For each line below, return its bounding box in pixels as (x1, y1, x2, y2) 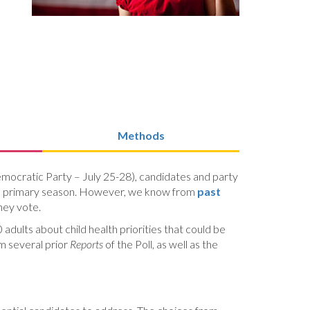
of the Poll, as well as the (105, 237, 218, 250)
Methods (117, 128, 165, 142)
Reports (70, 237, 105, 250)
